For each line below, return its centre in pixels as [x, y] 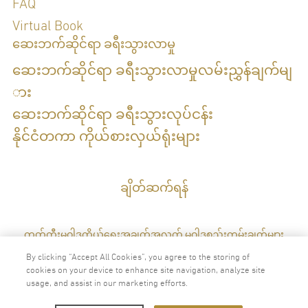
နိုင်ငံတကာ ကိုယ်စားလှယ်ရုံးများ [106, 136]
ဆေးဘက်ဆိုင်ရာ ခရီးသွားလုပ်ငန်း [113, 114]
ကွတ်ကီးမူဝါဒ [53, 234]
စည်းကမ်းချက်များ [245, 234]
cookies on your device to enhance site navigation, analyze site [146, 270]
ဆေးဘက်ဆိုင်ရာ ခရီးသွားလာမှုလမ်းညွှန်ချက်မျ [152, 70]
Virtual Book [48, 26]
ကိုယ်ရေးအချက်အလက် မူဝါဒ [144, 234]
